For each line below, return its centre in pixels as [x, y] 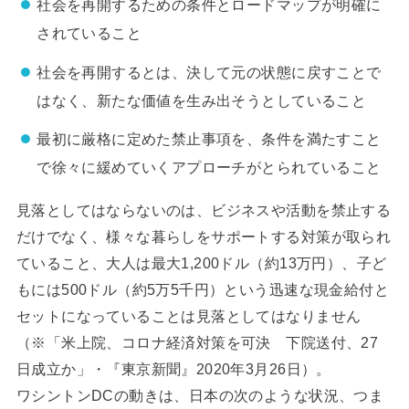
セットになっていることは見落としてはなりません [189, 315]
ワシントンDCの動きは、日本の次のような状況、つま [200, 395]
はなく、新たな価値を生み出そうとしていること [202, 100]
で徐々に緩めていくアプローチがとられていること [209, 168]
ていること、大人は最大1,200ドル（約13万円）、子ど [201, 262]
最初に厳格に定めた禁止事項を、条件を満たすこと [209, 139]
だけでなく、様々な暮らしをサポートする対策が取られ [204, 236]
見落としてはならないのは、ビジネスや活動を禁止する [204, 210]
